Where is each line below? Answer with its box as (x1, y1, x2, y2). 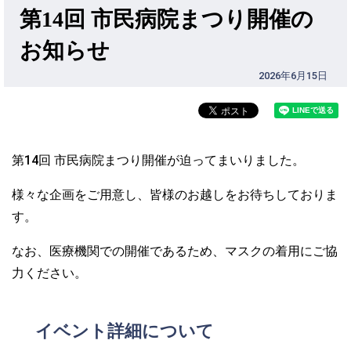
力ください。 (12, 266, 87, 280)
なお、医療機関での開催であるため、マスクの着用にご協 (12, 244, 338, 259)
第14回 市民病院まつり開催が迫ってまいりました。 (12, 153, 305, 168)
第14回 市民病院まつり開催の (20, 7, 313, 31)
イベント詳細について (35, 320, 214, 341)
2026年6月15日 (259, 70, 327, 81)
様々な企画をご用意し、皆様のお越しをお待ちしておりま (12, 187, 338, 202)
